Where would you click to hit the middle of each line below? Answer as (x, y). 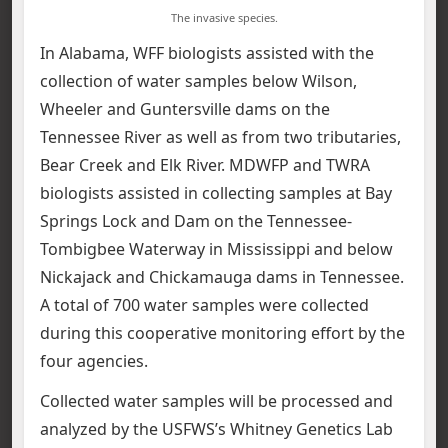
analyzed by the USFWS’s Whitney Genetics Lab (216, 428)
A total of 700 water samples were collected (204, 304)
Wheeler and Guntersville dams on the (185, 108)
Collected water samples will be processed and (216, 400)
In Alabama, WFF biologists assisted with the (207, 52)
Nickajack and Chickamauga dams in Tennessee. (222, 276)
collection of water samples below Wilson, (198, 80)
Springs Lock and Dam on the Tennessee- (196, 220)
